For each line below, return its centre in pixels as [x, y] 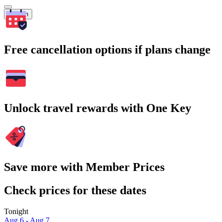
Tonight [16, 212]
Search [18, 14]
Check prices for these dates [75, 191]
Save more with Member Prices [84, 167]
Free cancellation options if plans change [107, 49]
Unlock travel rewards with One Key [98, 108]
